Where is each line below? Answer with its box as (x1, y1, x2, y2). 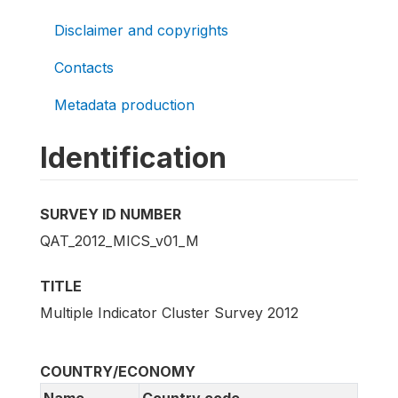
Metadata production (54, 96, 195, 114)
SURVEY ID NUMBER (40, 205, 181, 223)
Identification (40, 140, 227, 175)
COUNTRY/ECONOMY (40, 362, 195, 381)
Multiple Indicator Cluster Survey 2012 (40, 304, 298, 322)
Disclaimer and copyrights (54, 21, 228, 39)
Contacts (54, 59, 114, 76)
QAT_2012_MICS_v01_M (40, 232, 199, 251)
